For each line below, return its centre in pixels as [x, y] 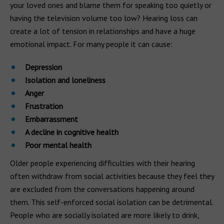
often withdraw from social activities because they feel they [112, 176]
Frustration [44, 106]
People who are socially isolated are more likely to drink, [104, 215]
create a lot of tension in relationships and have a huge [103, 31]
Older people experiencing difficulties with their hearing [102, 163]
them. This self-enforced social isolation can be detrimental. [111, 202]
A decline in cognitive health [72, 132]
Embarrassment [51, 119]
